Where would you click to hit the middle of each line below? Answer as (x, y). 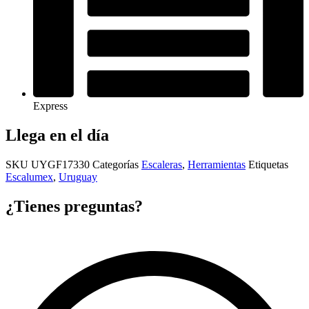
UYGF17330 (62, 165)
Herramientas (217, 165)
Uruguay (78, 177)
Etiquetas (268, 165)
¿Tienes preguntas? (74, 207)
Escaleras (162, 165)
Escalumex (29, 177)
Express (50, 106)
